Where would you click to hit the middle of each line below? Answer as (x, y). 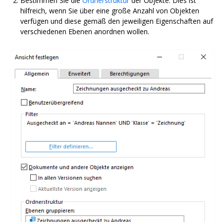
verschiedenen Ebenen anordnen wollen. (85, 31)
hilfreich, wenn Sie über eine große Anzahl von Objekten (110, 10)
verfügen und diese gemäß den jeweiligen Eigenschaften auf (117, 21)
